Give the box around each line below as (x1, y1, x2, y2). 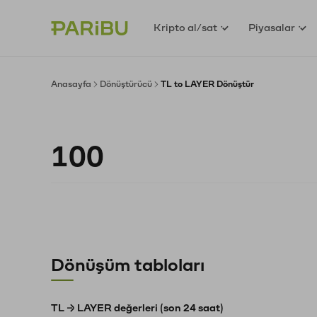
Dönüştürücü (100, 80, 152, 88)
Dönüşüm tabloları (51, 256, 204, 275)
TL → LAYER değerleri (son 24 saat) (51, 303, 224, 313)
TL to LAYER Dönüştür (161, 80, 254, 88)
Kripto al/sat (154, 22, 218, 33)
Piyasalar (248, 22, 296, 33)
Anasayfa (51, 80, 91, 88)
